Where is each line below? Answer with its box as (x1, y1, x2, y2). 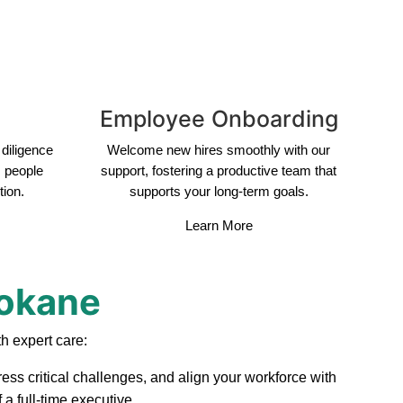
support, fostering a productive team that (101, 163, 337, 179)
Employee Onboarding (99, 105, 338, 133)
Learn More (184, 218, 253, 234)
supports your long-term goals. (129, 184, 309, 200)
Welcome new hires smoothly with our (107, 142, 331, 158)
